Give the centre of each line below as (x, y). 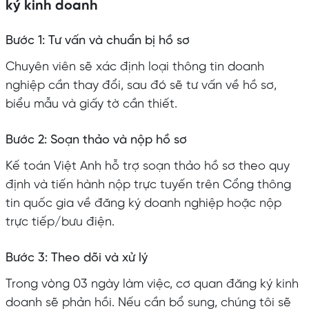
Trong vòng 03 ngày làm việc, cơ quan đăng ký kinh (152, 284)
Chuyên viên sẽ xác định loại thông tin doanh (134, 67)
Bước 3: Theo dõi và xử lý (76, 258)
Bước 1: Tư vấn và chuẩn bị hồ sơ (97, 41)
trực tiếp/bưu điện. (60, 222)
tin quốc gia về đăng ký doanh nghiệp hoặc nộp (143, 203)
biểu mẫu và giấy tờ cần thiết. (91, 104)
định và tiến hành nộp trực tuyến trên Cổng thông (148, 185)
